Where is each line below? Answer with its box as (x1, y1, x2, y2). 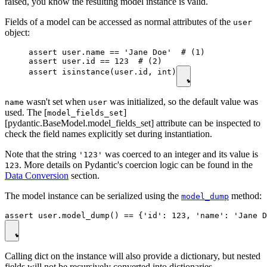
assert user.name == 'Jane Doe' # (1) (29, 48, 205, 57)
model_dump (181, 192, 229, 201)
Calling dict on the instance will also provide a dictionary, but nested (5, 251, 260, 262)
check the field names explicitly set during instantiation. (5, 129, 212, 139)
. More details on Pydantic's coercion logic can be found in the (19, 160, 253, 170)
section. (69, 170, 100, 181)
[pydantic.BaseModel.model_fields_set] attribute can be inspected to (5, 118, 260, 129)
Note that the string (5, 149, 79, 160)
